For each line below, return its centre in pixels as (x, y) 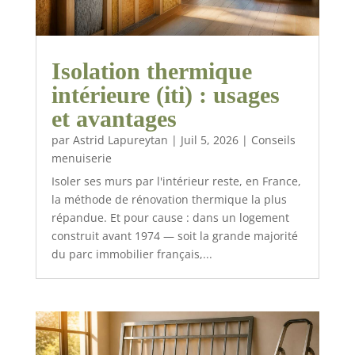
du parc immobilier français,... (132, 254)
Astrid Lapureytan (120, 139)
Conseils (273, 139)
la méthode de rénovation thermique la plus (169, 199)
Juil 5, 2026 (209, 139)
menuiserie (81, 158)
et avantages (114, 118)
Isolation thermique (151, 71)
